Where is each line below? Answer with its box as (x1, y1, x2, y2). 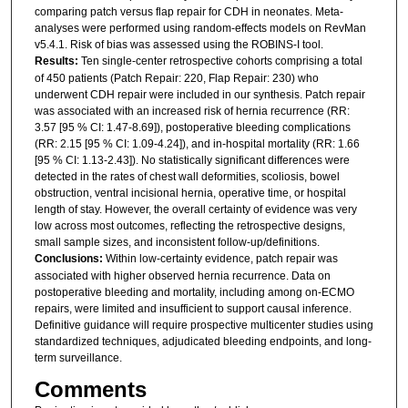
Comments (34, 377, 147, 403)
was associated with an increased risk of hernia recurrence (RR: (34, 104, 350, 117)
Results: (34, 54, 81, 67)
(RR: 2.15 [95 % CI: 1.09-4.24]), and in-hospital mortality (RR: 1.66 (34, 137, 360, 150)
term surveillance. (34, 351, 122, 364)
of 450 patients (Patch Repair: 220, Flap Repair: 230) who (34, 71, 319, 85)
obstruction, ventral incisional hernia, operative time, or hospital (34, 186, 346, 199)
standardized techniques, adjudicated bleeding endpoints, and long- (34, 334, 372, 348)
